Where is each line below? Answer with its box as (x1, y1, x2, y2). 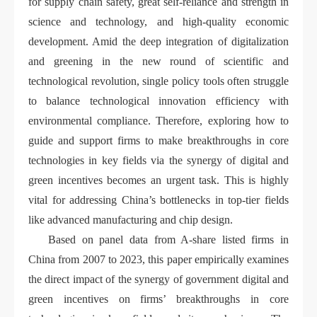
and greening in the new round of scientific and (28, 55, 289, 68)
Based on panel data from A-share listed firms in (48, 234, 289, 246)
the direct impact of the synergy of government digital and (28, 273, 289, 286)
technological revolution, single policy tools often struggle (28, 75, 289, 88)
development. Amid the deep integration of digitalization (28, 35, 289, 48)
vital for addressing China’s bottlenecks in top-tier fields (28, 194, 289, 207)
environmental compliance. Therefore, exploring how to (28, 115, 289, 127)
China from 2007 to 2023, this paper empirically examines (28, 253, 289, 266)
